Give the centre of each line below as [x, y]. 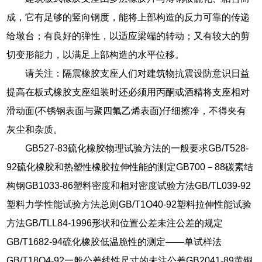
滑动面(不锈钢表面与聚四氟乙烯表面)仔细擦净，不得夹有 [127, 111]
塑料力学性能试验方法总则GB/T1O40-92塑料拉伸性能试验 [129, 204]
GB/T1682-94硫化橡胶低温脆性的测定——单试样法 [114, 242]
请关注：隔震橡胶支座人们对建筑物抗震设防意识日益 [138, 73]
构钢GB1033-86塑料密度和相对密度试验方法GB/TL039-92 [129, 185]
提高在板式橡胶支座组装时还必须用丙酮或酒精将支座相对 [128, 92]
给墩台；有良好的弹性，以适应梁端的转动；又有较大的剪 [128, 36]
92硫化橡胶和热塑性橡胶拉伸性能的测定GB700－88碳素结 [130, 167]
